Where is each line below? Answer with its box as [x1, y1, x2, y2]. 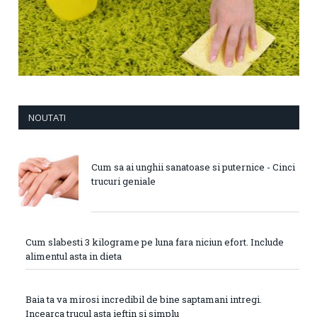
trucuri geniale [91, 174, 156, 188]
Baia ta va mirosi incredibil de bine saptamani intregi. [25, 292, 262, 306]
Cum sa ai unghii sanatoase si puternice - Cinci [91, 160, 295, 173]
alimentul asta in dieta [25, 249, 122, 263]
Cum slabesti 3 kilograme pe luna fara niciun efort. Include [25, 235, 284, 248]
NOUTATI [28, 110, 66, 124]
